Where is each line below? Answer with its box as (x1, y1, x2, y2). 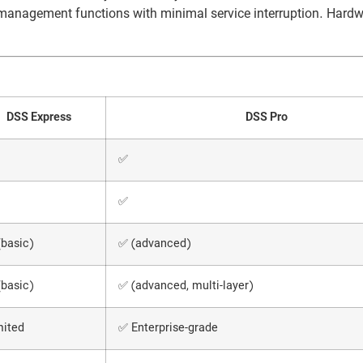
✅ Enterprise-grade (118, 320, 218, 336)
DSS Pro (245, 109, 288, 126)
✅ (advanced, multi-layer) (118, 278, 253, 294)
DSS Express (6, 109, 71, 126)
